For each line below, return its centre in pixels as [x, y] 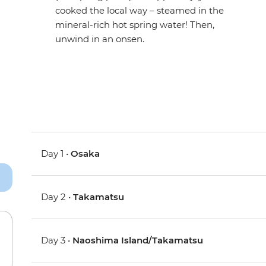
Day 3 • [57, 240]
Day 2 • [57, 197]
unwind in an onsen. [100, 39]
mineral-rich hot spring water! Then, [135, 25]
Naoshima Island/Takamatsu [138, 240]
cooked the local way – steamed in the [140, 11]
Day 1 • [56, 154]
